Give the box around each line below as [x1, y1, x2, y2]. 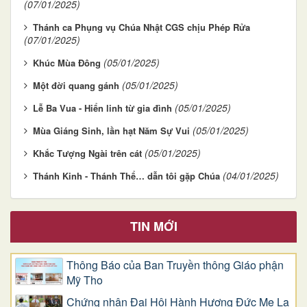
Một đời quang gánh [33, 79, 119, 93]
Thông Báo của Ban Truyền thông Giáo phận [66, 257, 284, 273]
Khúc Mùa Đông [33, 56, 101, 70]
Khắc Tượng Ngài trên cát [33, 147, 142, 160]
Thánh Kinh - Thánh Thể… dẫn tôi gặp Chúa [33, 169, 220, 183]
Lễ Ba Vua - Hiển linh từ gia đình [33, 101, 172, 115]
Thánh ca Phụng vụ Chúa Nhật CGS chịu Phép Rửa [33, 21, 250, 34]
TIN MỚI [130, 217, 177, 236]
